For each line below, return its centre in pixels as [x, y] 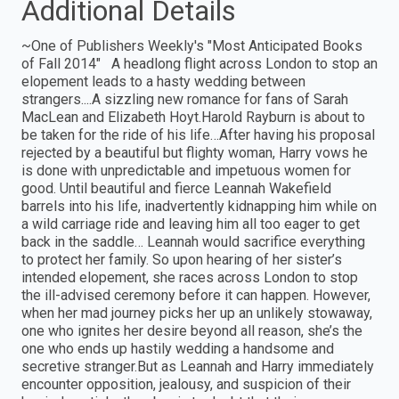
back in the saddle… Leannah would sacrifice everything [193, 242]
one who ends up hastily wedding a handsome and [178, 349]
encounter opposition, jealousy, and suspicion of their [186, 385]
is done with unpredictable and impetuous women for [186, 171]
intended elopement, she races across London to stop [190, 278]
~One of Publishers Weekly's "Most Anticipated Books [192, 46]
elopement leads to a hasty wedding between [163, 82]
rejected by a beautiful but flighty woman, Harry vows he [195, 153]
